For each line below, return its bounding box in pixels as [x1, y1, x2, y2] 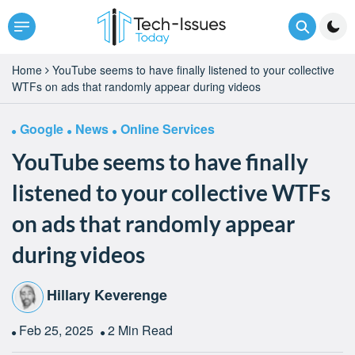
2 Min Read [108, 320, 173, 339]
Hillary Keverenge [47, 284, 167, 306]
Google [20, 119, 63, 138]
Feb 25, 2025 [19, 320, 97, 339]
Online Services [120, 119, 215, 138]
